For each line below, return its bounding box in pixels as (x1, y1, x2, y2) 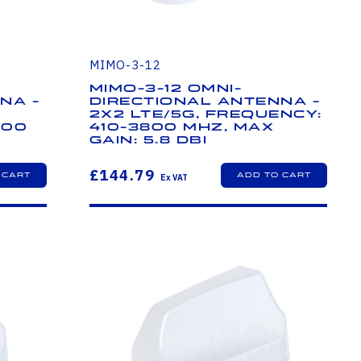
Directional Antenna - (89, 94, 321, 108)
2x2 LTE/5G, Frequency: (89, 107, 322, 121)
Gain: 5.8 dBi (89, 133, 208, 147)
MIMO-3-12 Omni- (89, 81, 243, 95)
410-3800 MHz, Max (89, 120, 275, 134)
